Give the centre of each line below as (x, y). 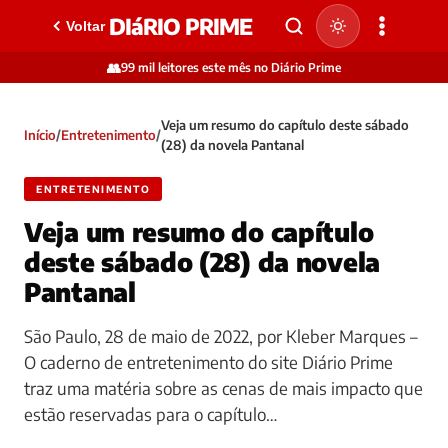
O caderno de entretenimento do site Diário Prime (208, 362)
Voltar (85, 26)
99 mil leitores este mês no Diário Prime (231, 67)
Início (40, 135)
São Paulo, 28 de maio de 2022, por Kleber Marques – (221, 336)
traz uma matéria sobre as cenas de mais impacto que (223, 388)
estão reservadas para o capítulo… (150, 414)
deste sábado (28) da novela (202, 262)
